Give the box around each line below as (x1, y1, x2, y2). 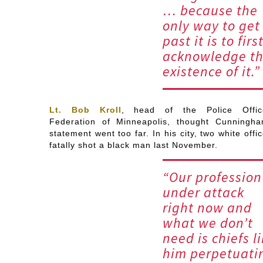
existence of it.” (162, 62, 260, 81)
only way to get (162, 16, 260, 35)
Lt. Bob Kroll (49, 105, 122, 115)
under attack (162, 183, 244, 202)
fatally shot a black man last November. (49, 140, 218, 150)
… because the (162, 1, 258, 20)
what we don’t (162, 214, 253, 232)
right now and (162, 198, 252, 217)
